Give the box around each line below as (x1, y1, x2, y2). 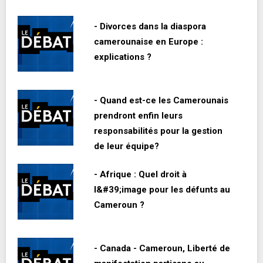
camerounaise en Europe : (94, 36, 203, 48)
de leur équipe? (94, 141, 159, 152)
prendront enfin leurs (94, 110, 183, 122)
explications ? (94, 52, 151, 63)
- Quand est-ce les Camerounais (94, 95, 228, 106)
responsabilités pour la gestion (94, 126, 222, 137)
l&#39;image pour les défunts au (94, 184, 230, 195)
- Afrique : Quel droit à (94, 169, 189, 180)
